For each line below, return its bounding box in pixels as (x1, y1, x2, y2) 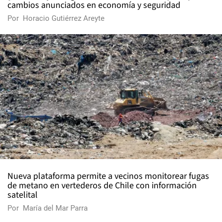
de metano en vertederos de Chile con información (7, 179, 197, 192)
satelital (7, 189, 38, 202)
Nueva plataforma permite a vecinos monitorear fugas (7, 170, 209, 183)
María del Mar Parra (23, 204, 88, 213)
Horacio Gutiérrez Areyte (23, 14, 105, 23)
